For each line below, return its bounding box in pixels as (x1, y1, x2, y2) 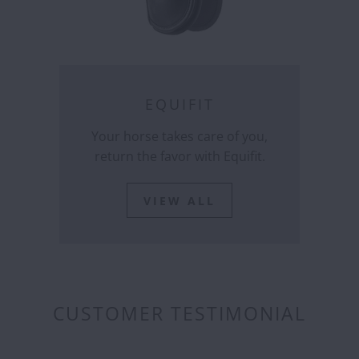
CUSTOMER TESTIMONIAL (53, 301, 306, 327)
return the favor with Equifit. (94, 147, 265, 165)
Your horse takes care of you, (91, 127, 268, 145)
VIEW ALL (143, 192, 216, 208)
